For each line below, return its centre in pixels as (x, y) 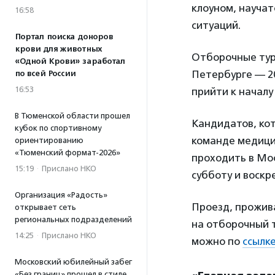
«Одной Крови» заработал (70, 61)
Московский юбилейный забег (73, 262)
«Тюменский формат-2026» (68, 153)
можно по (217, 241)
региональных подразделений (73, 219)
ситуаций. (216, 25)
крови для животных (58, 49)
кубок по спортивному (58, 128)
